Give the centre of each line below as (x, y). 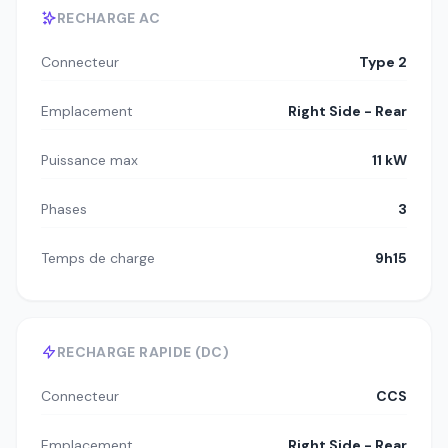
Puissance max (89, 159)
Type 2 (383, 61)
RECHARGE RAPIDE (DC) (143, 351)
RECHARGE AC (108, 17)
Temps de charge (98, 257)
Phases (64, 208)
